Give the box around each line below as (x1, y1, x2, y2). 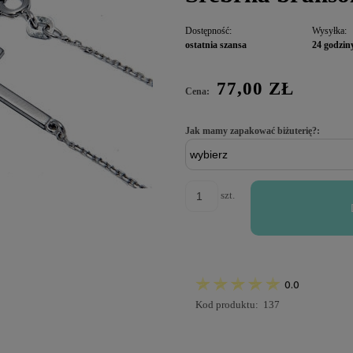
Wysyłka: (312, 24, 347, 36)
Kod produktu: (195, 298, 258, 310)
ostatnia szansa (184, 39, 247, 50)
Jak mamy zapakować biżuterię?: (184, 124, 320, 136)
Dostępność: (184, 24, 232, 36)
